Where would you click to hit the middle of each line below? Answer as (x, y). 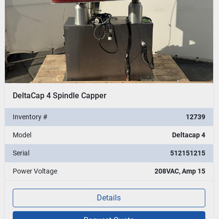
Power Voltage (35, 171)
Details (109, 197)
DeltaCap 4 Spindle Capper (60, 95)
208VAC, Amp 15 (180, 171)
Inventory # (30, 117)
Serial (21, 153)
